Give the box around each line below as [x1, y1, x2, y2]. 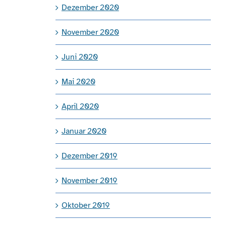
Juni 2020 [61, 51, 98, 62]
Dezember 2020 [61, 2, 119, 13]
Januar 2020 [61, 126, 106, 136]
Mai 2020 [61, 76, 95, 87]
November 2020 [61, 27, 119, 37]
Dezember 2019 [61, 150, 118, 161]
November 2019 [61, 175, 118, 186]
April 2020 [61, 101, 99, 111]
